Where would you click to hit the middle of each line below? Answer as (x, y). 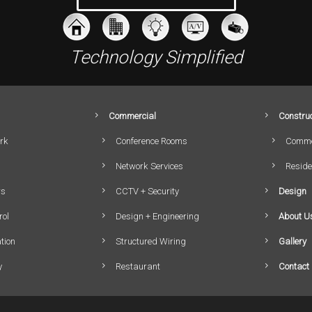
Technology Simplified (156, 57)
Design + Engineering (158, 216)
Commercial (133, 116)
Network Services (150, 166)
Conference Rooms (152, 141)
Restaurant (138, 266)
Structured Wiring (151, 241)
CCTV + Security (148, 191)
